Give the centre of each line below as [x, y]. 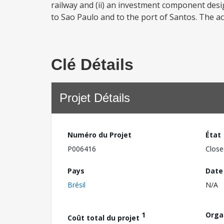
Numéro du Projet [99, 135]
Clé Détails [92, 64]
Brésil [76, 184]
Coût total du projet [104, 217]
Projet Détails [95, 98]
